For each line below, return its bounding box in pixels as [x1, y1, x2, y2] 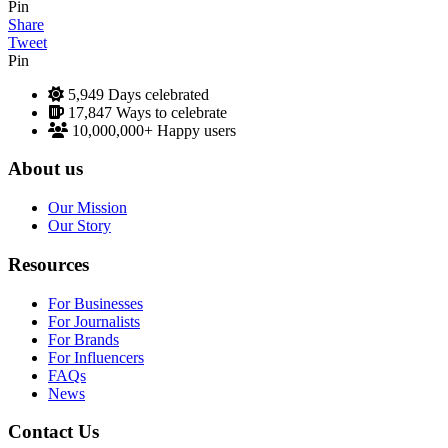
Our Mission [48, 199, 127, 217]
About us [8, 158, 83, 180]
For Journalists [48, 312, 140, 330]
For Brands [48, 330, 119, 348]
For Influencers [48, 348, 144, 366]
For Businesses [48, 294, 143, 312]
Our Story [48, 217, 111, 235]
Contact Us [8, 421, 99, 443]
